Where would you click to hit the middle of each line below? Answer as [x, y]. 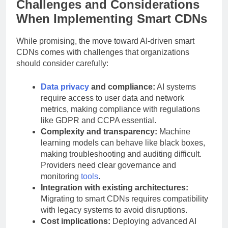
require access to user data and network [112, 98]
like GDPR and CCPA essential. [98, 121]
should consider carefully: [62, 64]
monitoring [61, 177]
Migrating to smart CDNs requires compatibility [124, 199]
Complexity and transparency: [99, 132]
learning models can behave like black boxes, [123, 143]
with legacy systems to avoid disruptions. [114, 210]
